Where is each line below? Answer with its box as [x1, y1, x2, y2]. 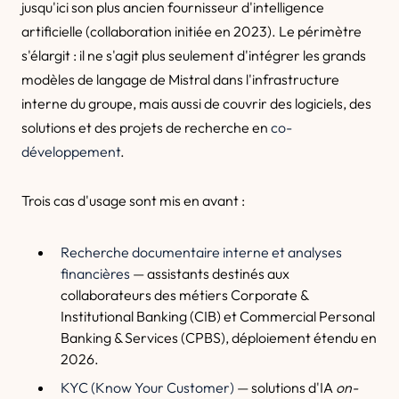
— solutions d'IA [234, 379, 336, 396]
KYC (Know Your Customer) [61, 379, 234, 396]
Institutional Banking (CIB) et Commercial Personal [61, 307, 375, 325]
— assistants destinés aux [130, 265, 289, 282]
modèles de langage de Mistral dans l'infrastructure [21, 70, 339, 88]
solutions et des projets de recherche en [21, 118, 271, 136]
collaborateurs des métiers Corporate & [61, 286, 308, 304]
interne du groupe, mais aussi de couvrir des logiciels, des [21, 94, 371, 112]
